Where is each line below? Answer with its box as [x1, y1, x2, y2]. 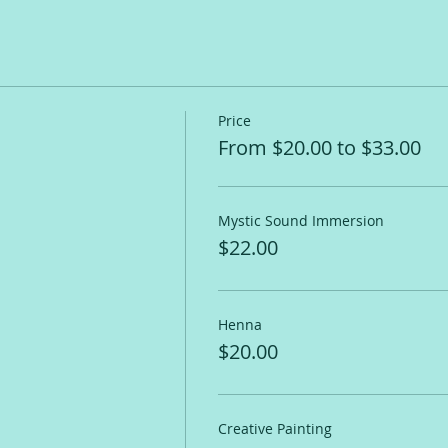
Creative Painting [217, 419, 332, 438]
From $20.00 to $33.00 [217, 134, 421, 161]
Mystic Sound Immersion [217, 211, 384, 230]
